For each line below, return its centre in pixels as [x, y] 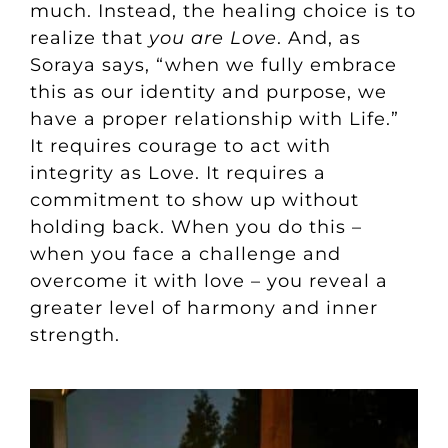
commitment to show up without [194, 200]
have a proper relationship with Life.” [214, 119]
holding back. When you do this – [195, 227]
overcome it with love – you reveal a [208, 281]
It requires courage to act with [180, 146]
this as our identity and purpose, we [208, 92]
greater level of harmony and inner [203, 308]
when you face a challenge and [185, 254]
